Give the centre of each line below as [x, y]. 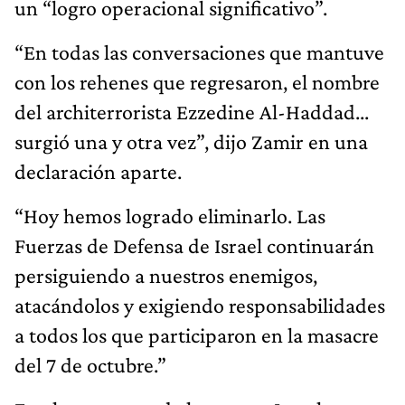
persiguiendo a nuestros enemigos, [166, 275]
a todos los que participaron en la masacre [197, 334]
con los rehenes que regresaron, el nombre [197, 81]
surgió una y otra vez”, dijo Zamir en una [191, 141]
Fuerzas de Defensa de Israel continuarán [194, 245]
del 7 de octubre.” [90, 364]
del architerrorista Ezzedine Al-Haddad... [192, 111]
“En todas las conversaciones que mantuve [199, 52]
